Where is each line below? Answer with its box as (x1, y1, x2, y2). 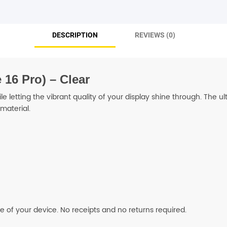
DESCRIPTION (52, 30, 98, 39)
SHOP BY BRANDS (68, 15, 159, 26)
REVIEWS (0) (134, 30, 175, 39)
